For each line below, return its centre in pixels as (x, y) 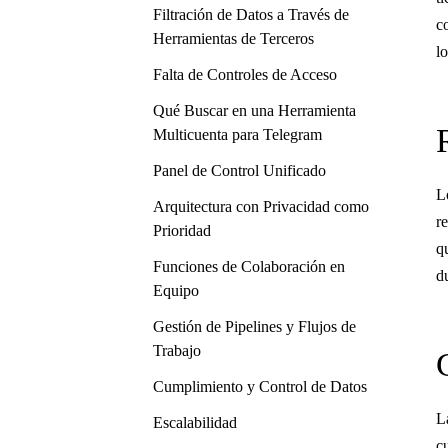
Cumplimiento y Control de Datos (260, 386)
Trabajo (177, 350)
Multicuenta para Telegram (237, 134)
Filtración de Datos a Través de (251, 14)
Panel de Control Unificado (239, 170)
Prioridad (182, 230)
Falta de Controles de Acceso (245, 74)
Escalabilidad (195, 422)
